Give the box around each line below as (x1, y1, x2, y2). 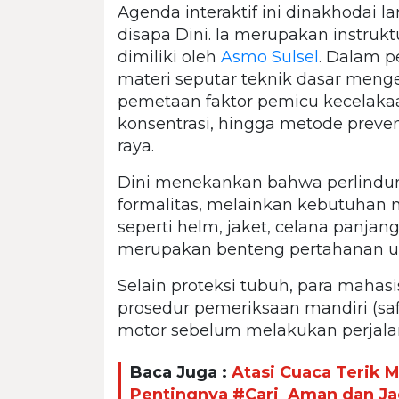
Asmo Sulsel (221, 46, 319, 67)
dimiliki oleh (118, 46, 221, 67)
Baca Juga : (130, 362, 232, 383)
